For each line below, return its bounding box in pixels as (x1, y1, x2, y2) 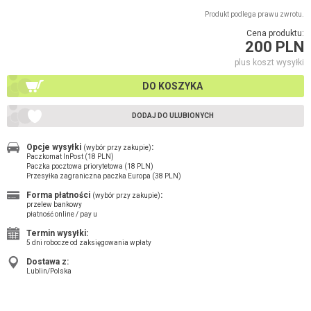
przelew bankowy (26, 200, 82, 208)
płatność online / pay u (26, 210, 97, 218)
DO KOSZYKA (142, 80, 203, 92)
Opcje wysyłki (26, 142, 83, 152)
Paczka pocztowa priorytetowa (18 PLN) (26, 162, 153, 170)
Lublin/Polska (26, 267, 72, 275)
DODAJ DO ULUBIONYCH (131, 111, 214, 119)
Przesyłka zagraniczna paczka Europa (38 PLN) (26, 171, 181, 180)
